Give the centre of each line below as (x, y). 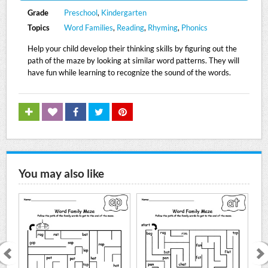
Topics (39, 28)
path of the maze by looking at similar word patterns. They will (134, 60)
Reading (130, 28)
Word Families (88, 28)
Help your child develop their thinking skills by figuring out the (133, 48)
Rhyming (162, 28)
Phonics (194, 28)
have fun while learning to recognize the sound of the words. (130, 72)
